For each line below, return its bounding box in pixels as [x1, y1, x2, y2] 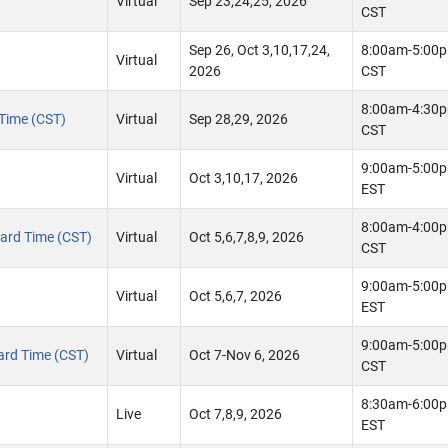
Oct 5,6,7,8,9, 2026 [189, 229, 304, 246]
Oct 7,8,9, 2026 [189, 406, 282, 423]
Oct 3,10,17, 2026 [189, 170, 298, 187]
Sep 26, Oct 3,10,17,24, [189, 42, 330, 59]
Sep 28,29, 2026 [189, 111, 288, 128]
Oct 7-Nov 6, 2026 [189, 347, 300, 364]
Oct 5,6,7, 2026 [189, 288, 282, 305]
